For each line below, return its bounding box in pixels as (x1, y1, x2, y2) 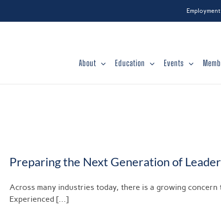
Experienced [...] (9, 194, 69, 204)
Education (115, 58, 145, 68)
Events (164, 58, 184, 68)
